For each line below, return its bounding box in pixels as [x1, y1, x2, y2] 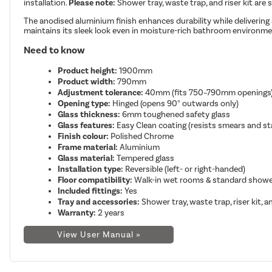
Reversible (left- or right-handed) [123, 163, 246, 174]
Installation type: [58, 163, 124, 174]
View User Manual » [56, 229, 141, 240]
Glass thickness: [58, 109, 121, 120]
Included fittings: [58, 185, 123, 196]
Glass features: [58, 120, 115, 131]
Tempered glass [115, 152, 175, 163]
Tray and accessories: [58, 196, 140, 207]
